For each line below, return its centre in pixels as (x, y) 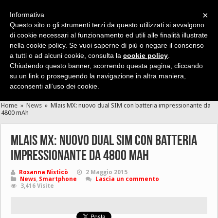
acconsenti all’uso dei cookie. (54, 86)
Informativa (27, 15)
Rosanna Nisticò (44, 172)
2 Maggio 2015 (107, 172)
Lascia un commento (127, 179)
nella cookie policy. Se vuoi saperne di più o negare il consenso (107, 45)
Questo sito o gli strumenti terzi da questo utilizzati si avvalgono (107, 25)
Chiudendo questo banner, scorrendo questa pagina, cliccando (106, 66)
